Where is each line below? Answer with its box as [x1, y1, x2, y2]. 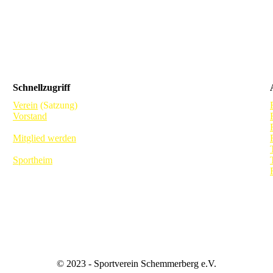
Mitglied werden [13, 133, 76, 144]
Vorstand [13, 111, 47, 122]
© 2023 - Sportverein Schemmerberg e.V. [57, 258, 216, 269]
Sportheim [13, 155, 52, 166]
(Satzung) [38, 100, 77, 111]
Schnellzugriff [13, 82, 70, 93]
